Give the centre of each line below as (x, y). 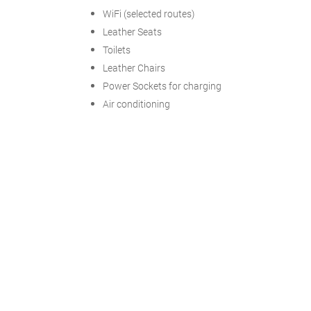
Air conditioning (136, 104)
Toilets (117, 50)
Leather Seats (132, 32)
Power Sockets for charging (162, 86)
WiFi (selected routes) (149, 14)
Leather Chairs (134, 68)
